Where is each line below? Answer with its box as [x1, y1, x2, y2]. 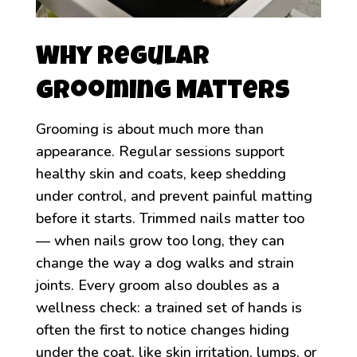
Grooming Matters [35, 79, 290, 106]
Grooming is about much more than [35, 119, 264, 139]
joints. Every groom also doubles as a [35, 275, 280, 295]
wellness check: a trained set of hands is [35, 297, 302, 317]
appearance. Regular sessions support [35, 141, 284, 161]
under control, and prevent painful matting [35, 186, 312, 206]
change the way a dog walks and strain [35, 253, 294, 273]
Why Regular [35, 45, 210, 72]
